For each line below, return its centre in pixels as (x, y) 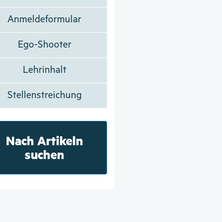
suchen (44, 154)
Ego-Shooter (44, 45)
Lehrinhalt (44, 70)
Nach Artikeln (44, 140)
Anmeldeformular (45, 19)
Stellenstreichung (44, 95)
